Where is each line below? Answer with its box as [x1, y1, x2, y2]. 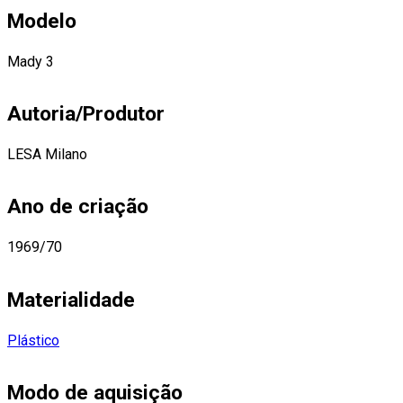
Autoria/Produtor [7, 102, 165, 127]
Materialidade [7, 287, 135, 312]
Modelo [7, 9, 76, 34]
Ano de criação [7, 194, 148, 219]
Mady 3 [7, 53, 54, 71]
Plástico [7, 331, 59, 349]
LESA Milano [7, 146, 87, 164]
